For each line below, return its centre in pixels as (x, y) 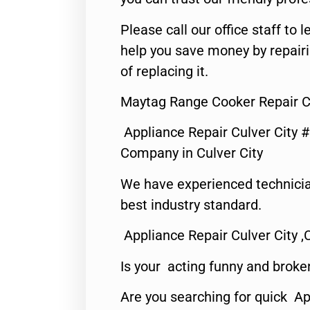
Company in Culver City (192, 153)
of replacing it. (164, 71)
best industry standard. (191, 204)
